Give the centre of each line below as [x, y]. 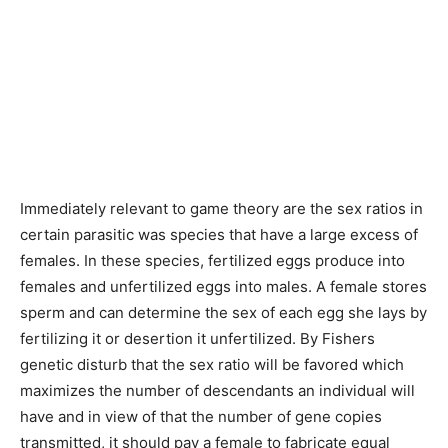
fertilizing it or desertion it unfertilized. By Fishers [197, 338]
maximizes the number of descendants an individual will [217, 390]
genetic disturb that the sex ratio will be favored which [212, 364]
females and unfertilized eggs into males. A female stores [223, 286]
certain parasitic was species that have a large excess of [219, 234]
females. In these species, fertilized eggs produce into [212, 260]
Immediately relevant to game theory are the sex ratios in [221, 208]
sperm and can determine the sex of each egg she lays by [223, 312]
